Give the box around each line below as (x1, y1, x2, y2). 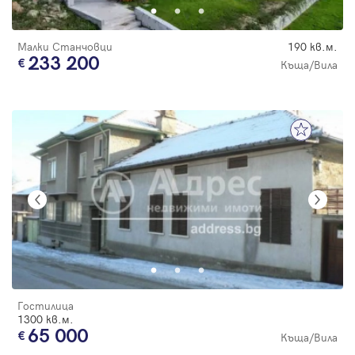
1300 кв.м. (17, 311, 74, 327)
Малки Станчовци (17, 39, 113, 55)
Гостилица (17, 298, 74, 314)
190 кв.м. (288, 39, 338, 55)
